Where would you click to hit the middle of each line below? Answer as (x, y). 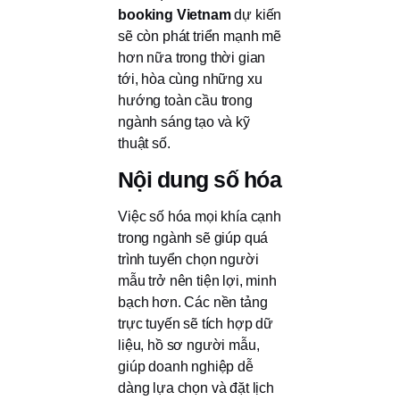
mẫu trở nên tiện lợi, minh (197, 280)
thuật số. (144, 144)
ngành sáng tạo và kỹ (184, 122)
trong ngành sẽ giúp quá (193, 237)
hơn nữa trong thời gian (192, 58)
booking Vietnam (175, 15)
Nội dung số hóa (200, 179)
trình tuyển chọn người (188, 259)
